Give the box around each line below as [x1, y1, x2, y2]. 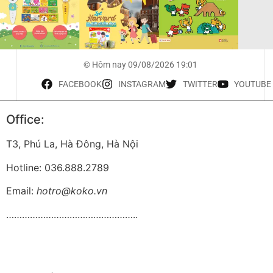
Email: [6, 185, 37, 197]
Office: [6, 112, 44, 127]
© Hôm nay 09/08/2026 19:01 [83, 60, 198, 70]
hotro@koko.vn [37, 185, 107, 197]
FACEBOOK [58, 79, 102, 90]
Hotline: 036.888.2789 [6, 161, 109, 174]
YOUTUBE [234, 79, 272, 90]
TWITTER [182, 79, 218, 90]
